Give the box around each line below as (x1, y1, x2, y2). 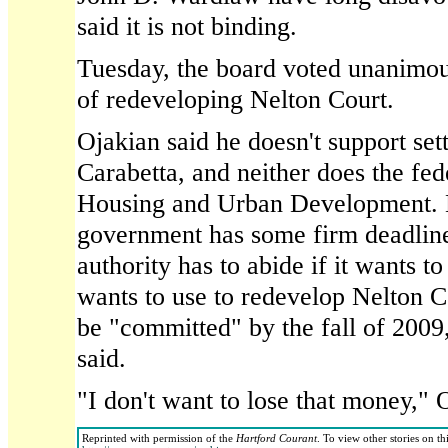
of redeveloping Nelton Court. (77, 84, 394, 114)
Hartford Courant (236, 432, 317, 444)
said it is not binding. (77, 11, 297, 41)
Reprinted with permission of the (82, 432, 236, 444)
